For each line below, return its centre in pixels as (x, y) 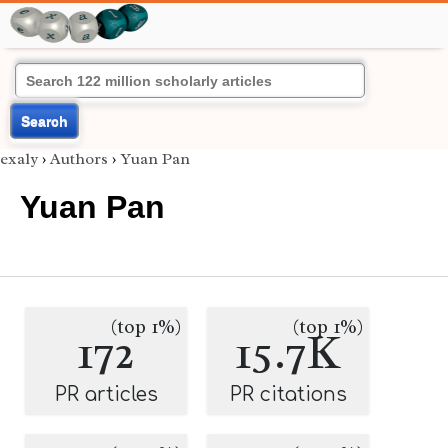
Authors (79, 159)
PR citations (288, 394)
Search (44, 121)
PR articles (106, 394)
